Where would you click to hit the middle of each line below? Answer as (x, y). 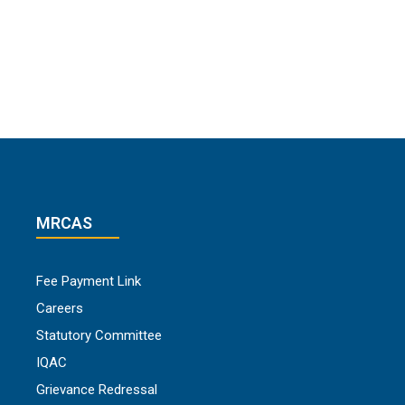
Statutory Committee (99, 336)
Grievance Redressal (97, 390)
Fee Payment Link (89, 282)
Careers (60, 309)
